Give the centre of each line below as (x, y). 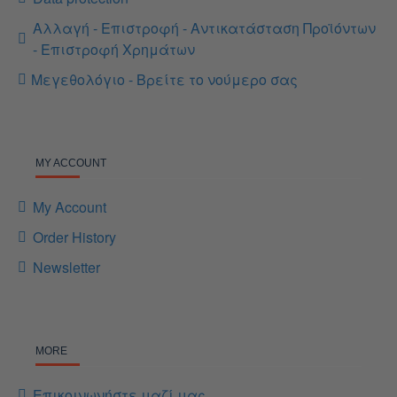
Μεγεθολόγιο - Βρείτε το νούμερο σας (164, 79)
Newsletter (66, 267)
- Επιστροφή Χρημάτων (114, 49)
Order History (74, 237)
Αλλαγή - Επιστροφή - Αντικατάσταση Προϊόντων (204, 28)
